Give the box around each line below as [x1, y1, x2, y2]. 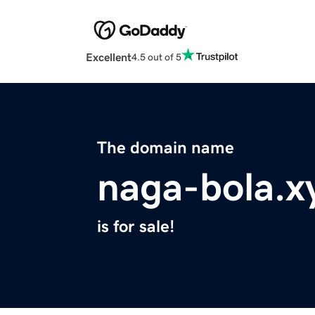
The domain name [97, 139, 234, 157]
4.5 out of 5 [131, 51, 181, 62]
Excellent [86, 51, 131, 63]
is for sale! [97, 218, 174, 236]
